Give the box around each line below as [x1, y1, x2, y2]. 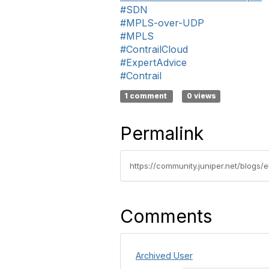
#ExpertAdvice [120, 56, 187, 68]
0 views [186, 91, 216, 100]
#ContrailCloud [120, 43, 188, 55]
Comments [120, 205, 212, 227]
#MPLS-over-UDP [120, 17, 204, 29]
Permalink [120, 122, 204, 144]
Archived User [136, 250, 193, 261]
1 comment [124, 91, 169, 100]
